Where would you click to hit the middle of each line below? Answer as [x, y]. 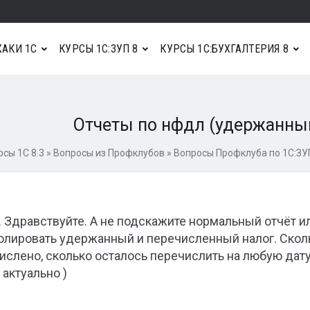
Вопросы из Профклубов [109, 153]
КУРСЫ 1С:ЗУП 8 [99, 48]
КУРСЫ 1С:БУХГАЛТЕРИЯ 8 [224, 48]
